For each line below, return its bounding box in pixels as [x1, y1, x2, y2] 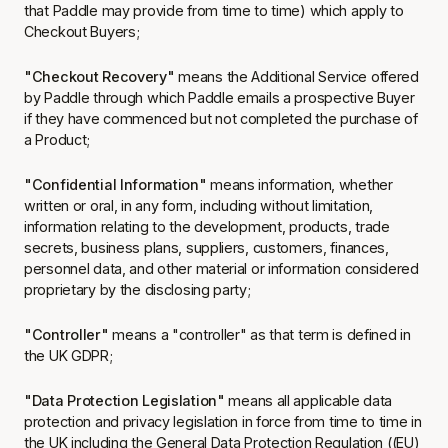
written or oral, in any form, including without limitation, [24, 197, 374, 214]
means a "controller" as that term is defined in [112, 326, 411, 343]
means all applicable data [228, 392, 393, 409]
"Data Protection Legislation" [24, 392, 229, 409]
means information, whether [206, 176, 393, 193]
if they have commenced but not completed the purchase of [24, 110, 418, 127]
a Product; [24, 131, 91, 148]
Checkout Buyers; [24, 23, 140, 40]
